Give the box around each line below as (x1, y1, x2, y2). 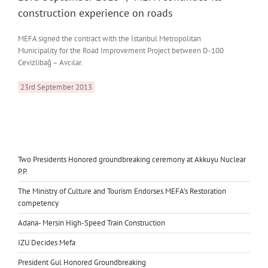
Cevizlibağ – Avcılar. (18, 57, 83, 68)
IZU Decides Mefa (18, 237, 75, 248)
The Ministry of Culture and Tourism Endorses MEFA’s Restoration (18, 185, 226, 196)
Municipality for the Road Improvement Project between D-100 (18, 45, 224, 56)
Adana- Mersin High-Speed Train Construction (18, 217, 165, 228)
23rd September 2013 (20, 81, 92, 92)
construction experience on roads (18, 5, 173, 20)
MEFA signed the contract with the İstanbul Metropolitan (18, 33, 201, 44)
